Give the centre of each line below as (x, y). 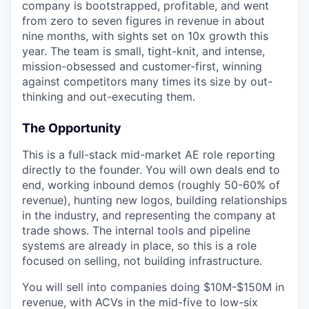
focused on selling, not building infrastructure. (142, 261)
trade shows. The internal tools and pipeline (136, 231)
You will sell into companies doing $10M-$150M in (153, 287)
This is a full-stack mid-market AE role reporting (149, 155)
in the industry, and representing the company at (149, 216)
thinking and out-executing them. (109, 97)
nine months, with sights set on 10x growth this (145, 36)
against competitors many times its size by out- (147, 82)
